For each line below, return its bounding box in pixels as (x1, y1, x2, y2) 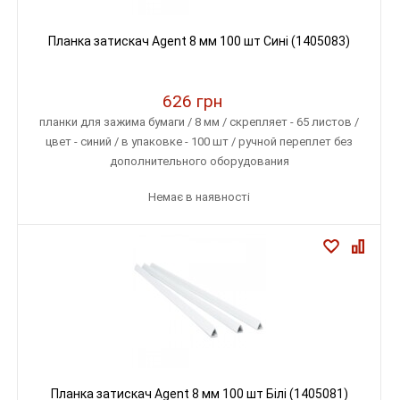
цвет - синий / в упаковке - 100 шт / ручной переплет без (46, 135, 353, 148)
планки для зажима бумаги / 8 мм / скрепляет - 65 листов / (39, 115, 359, 129)
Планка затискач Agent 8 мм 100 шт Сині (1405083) (48, 34, 350, 48)
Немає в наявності (148, 190, 250, 204)
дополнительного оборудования (109, 154, 289, 168)
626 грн (162, 91, 222, 112)
